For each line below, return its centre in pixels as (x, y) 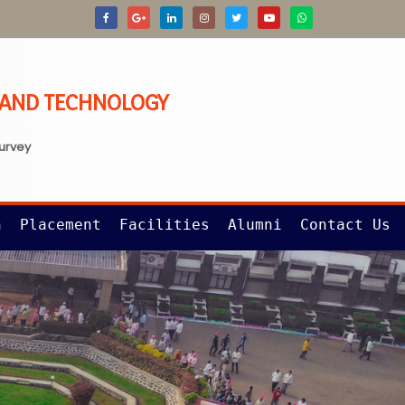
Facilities (164, 225)
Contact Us (345, 225)
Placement (60, 225)
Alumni (254, 225)
